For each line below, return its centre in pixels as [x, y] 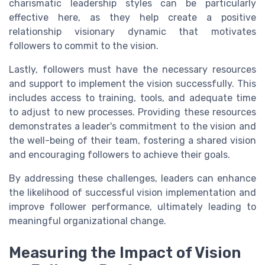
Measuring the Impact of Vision [125, 252]
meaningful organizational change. [88, 221]
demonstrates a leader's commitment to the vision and [132, 126]
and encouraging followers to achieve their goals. [119, 154]
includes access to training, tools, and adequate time [132, 98]
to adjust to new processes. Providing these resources [132, 112]
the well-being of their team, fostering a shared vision [132, 140]
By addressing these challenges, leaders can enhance [132, 178]
